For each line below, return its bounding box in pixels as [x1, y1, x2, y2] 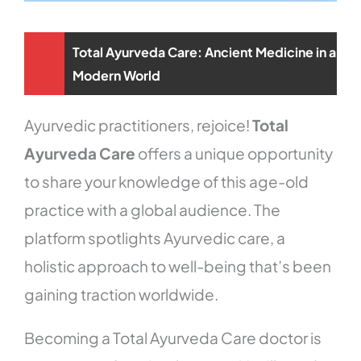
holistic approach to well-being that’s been [24, 256, 332, 276]
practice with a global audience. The [24, 200, 281, 220]
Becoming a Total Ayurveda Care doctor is [24, 328, 322, 348]
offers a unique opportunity [135, 143, 334, 164]
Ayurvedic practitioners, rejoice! [24, 115, 253, 135]
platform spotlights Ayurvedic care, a [24, 228, 286, 248]
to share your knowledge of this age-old [24, 172, 309, 192]
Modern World [73, 67, 161, 85]
